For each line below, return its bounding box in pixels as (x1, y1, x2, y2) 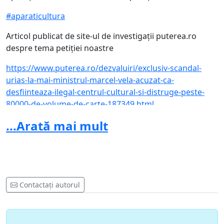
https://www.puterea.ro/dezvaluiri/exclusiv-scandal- (6, 62, 201, 74)
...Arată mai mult (6, 117, 108, 134)
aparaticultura (11, 10, 65, 22)
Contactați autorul (19, 180, 80, 190)
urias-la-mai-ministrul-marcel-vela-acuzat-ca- (6, 74, 174, 86)
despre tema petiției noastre (6, 42, 113, 54)
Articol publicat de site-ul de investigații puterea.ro (6, 30, 196, 42)
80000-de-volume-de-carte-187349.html (6, 98, 154, 110)
